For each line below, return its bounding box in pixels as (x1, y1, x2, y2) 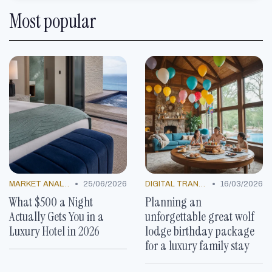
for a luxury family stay (145, 237, 249, 254)
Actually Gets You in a (9, 208, 104, 225)
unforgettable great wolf (145, 208, 254, 225)
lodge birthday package (145, 223, 254, 240)
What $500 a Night (9, 194, 93, 211)
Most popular (9, 8, 96, 35)
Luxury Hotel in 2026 (9, 223, 100, 240)
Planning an (145, 194, 202, 211)
